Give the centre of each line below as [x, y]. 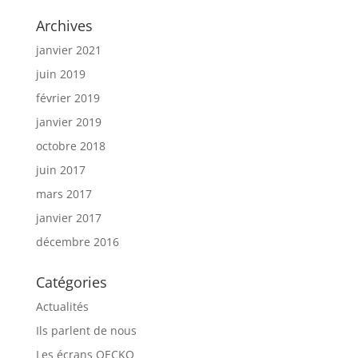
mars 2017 [64, 194]
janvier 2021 [68, 50]
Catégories [71, 282]
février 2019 [68, 98]
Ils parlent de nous [86, 330]
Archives [64, 26]
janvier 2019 [68, 122]
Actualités [62, 306]
